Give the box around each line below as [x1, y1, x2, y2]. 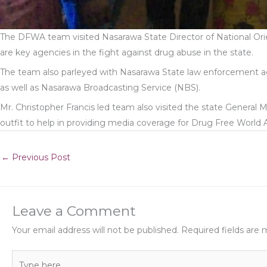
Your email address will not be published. [12, 225, 179, 236]
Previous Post [10, 151, 70, 163]
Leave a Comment [12, 203, 136, 220]
